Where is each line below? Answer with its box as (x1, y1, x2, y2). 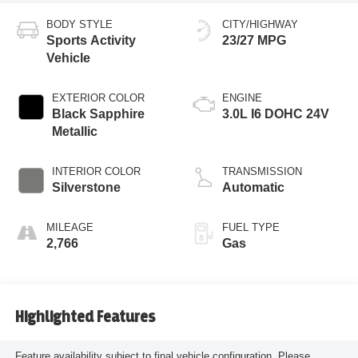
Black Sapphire (51, 107, 145, 121)
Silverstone (51, 181, 121, 195)
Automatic (222, 181, 284, 195)
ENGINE (222, 92, 262, 105)
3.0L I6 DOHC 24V (222, 107, 329, 121)
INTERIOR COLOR (51, 165, 141, 178)
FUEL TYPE (222, 221, 280, 234)
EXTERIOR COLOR (51, 92, 145, 105)
